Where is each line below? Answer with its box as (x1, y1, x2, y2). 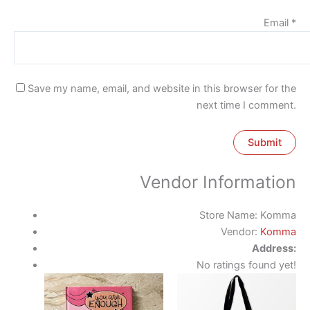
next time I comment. (197, 99, 296, 112)
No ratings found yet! (197, 258, 296, 271)
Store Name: (199, 208, 257, 221)
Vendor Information (140, 171, 296, 192)
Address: (252, 241, 296, 255)
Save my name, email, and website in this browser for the (28, 82, 296, 95)
